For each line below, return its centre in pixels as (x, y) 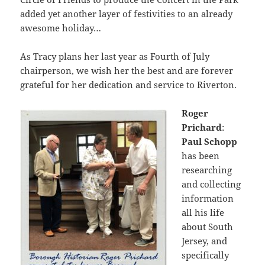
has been (201, 155)
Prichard (202, 127)
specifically (206, 255)
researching (207, 169)
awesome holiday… (61, 28)
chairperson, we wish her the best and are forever (127, 70)
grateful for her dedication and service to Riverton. (129, 84)
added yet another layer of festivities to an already (127, 13)
